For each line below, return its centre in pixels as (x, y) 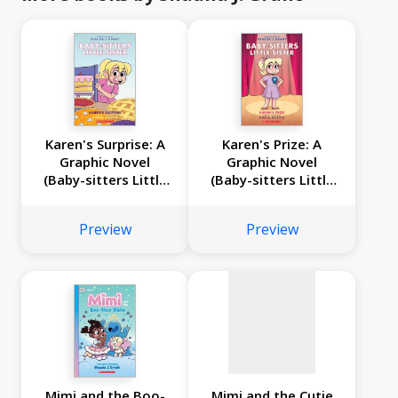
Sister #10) (272, 198)
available (272, 240)
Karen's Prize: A (272, 144)
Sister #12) (105, 198)
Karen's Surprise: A (105, 144)
